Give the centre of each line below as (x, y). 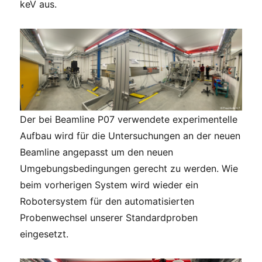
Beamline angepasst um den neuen (97, 152)
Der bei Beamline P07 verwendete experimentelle (129, 119)
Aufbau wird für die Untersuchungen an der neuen (130, 135)
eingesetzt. (44, 234)
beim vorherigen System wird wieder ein (109, 185)
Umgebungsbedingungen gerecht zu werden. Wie (129, 168)
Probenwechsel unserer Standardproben (109, 217)
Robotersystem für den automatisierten (107, 201)
